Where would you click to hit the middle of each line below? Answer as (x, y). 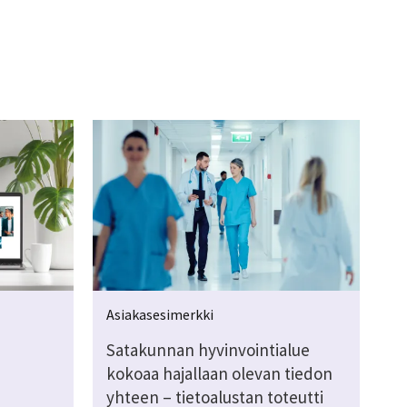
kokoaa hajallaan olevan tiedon (219, 373)
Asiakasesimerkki (159, 314)
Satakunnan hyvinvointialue (208, 349)
